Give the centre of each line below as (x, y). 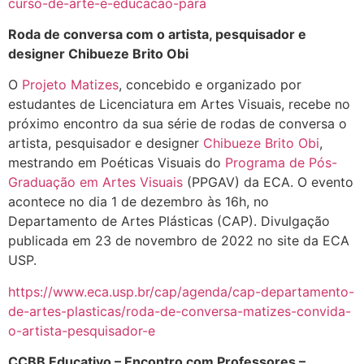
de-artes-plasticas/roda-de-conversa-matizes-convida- (180, 311)
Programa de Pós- (281, 163)
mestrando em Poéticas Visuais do (117, 163)
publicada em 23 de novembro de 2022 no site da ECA (179, 241)
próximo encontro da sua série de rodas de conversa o (178, 124)
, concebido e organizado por (210, 85)
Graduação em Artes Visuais (95, 182)
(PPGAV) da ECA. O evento (268, 182)
